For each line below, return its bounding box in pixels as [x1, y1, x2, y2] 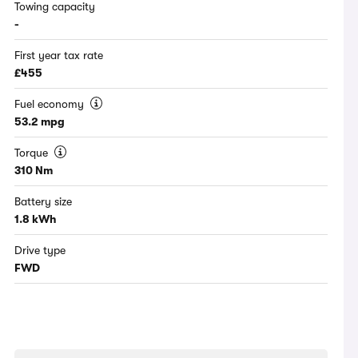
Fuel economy [14, 97, 88, 111]
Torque [14, 146, 52, 160]
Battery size [14, 195, 73, 209]
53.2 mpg [14, 115, 66, 129]
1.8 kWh [14, 213, 58, 226]
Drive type [14, 244, 66, 257]
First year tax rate [14, 49, 104, 62]
